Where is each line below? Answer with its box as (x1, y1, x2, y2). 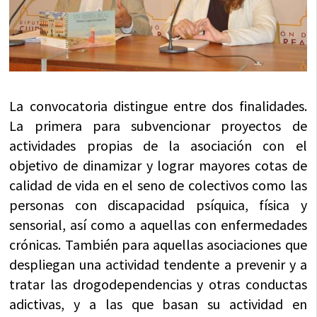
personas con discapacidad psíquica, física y (9, 195, 307, 214)
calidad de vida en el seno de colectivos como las (9, 175, 307, 194)
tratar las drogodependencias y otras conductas (9, 275, 307, 293)
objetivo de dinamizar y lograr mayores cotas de (9, 156, 307, 174)
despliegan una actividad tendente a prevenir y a (9, 255, 307, 273)
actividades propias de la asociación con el (9, 136, 307, 154)
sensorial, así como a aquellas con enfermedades (9, 215, 307, 234)
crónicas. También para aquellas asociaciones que (9, 235, 307, 253)
